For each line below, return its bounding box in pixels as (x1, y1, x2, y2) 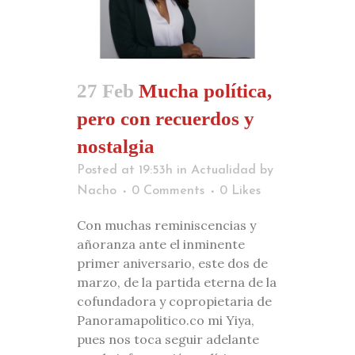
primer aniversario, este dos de (77, 254, 268, 271)
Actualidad (191, 163, 256, 177)
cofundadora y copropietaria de (77, 292, 272, 309)
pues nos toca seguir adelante (77, 330, 259, 347)
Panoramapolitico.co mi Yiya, (77, 311, 254, 328)
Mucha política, (139, 79, 272, 101)
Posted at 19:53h (77, 163, 173, 177)
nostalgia (77, 135, 155, 157)
